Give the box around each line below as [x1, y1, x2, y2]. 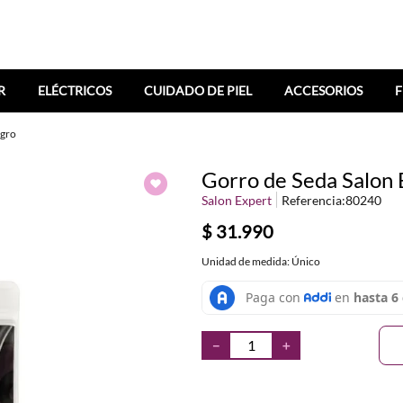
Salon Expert [201, 192, 272, 208]
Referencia [282, 192, 342, 208]
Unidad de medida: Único [201, 254, 320, 268]
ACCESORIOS [284, 82, 363, 98]
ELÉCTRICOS [38, 82, 112, 98]
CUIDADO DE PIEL [144, 82, 252, 98]
